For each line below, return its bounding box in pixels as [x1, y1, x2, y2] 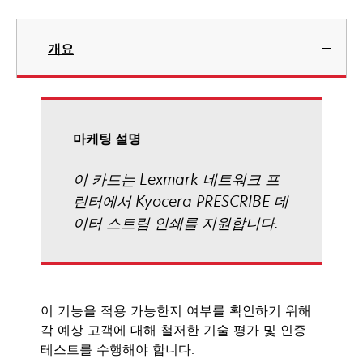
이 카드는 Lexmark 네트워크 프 [73, 169, 280, 189]
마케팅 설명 [73, 131, 141, 147]
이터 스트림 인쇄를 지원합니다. [73, 213, 278, 233]
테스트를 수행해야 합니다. [41, 340, 194, 358]
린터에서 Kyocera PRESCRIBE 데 [73, 191, 288, 211]
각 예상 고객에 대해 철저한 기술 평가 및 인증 [41, 321, 306, 339]
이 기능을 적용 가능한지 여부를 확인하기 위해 [41, 301, 311, 319]
